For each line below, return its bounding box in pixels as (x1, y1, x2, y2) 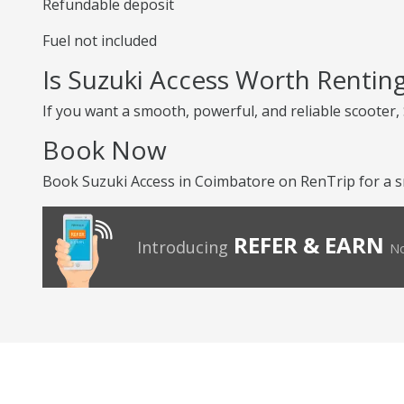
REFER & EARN (234, 230, 384, 260)
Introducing (137, 236, 228, 258)
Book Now (42, 133, 167, 167)
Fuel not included (42, 31, 157, 50)
